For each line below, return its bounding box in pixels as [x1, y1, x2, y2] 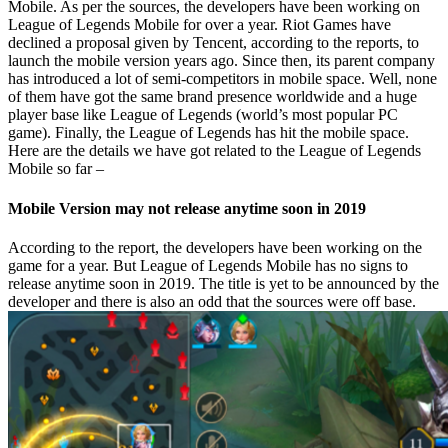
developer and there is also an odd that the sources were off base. [8, 292, 416, 310]
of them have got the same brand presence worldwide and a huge [8, 88, 417, 106]
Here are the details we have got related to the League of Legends [8, 142, 421, 160]
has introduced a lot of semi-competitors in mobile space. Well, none [8, 70, 437, 88]
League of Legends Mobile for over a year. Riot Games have [8, 16, 391, 34]
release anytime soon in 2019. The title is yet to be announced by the [8, 274, 439, 292]
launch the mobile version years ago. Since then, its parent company [8, 52, 435, 70]
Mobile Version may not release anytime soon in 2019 [8, 199, 366, 217]
